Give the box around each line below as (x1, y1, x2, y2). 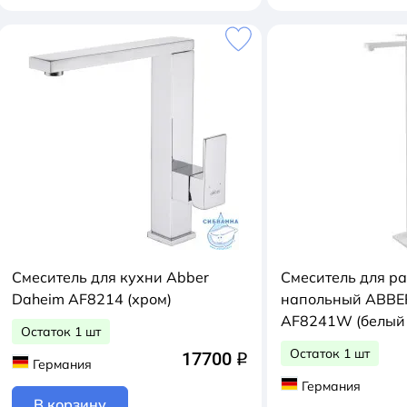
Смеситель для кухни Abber (12, 268, 209, 286)
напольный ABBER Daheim (281, 290, 365, 308)
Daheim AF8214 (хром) (12, 290, 172, 308)
